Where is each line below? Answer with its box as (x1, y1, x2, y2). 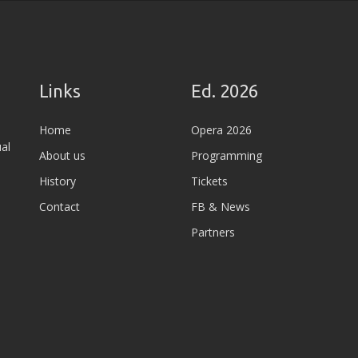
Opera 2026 (191, 122, 252, 137)
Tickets (191, 173, 228, 189)
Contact (39, 199, 80, 214)
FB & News (191, 199, 250, 214)
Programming (191, 148, 262, 163)
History (39, 173, 76, 189)
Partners (191, 225, 235, 240)
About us (39, 148, 86, 163)
